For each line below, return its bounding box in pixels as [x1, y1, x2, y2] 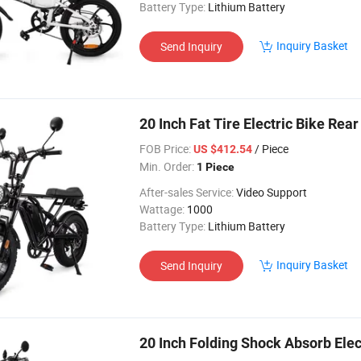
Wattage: [139, 201, 185, 217]
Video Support [236, 185, 307, 200]
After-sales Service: [139, 185, 234, 200]
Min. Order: [139, 159, 194, 174]
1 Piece [197, 160, 234, 173]
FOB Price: [139, 141, 191, 156]
